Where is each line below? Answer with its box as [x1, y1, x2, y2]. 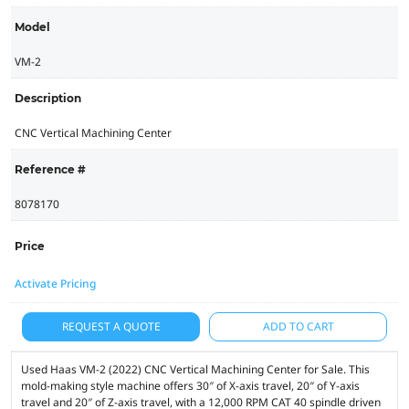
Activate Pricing [15, 275, 96, 291]
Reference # [15, 162, 86, 176]
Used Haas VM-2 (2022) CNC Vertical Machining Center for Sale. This [21, 361, 370, 377]
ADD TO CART [262, 318, 334, 334]
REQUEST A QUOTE [61, 318, 161, 334]
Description [15, 90, 81, 105]
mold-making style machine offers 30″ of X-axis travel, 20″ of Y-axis [21, 377, 360, 393]
